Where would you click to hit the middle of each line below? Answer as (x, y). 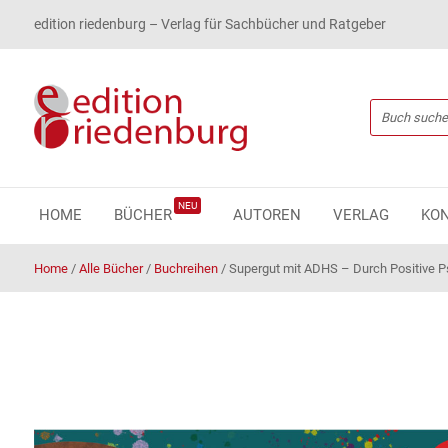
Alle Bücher (110, 268)
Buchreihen (185, 268)
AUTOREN (266, 214)
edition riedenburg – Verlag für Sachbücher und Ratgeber (209, 24)
